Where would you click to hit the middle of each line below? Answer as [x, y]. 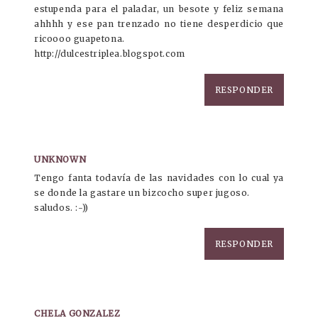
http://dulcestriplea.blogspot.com [110, 54]
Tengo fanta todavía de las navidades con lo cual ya [159, 178]
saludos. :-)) [61, 208]
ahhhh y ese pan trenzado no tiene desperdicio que [159, 24]
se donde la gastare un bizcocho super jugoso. [142, 193]
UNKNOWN [60, 160]
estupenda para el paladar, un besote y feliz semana [159, 9]
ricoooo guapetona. [79, 39]
